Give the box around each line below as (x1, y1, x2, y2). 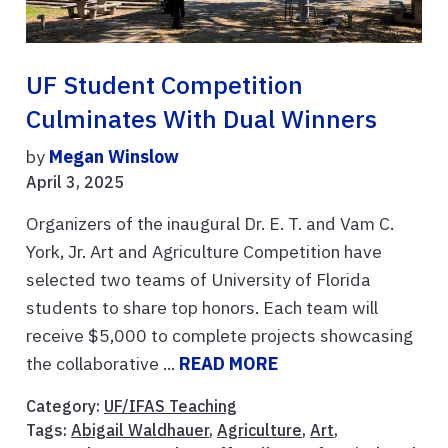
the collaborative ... (26, 352, 179, 376)
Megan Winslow (49, 145, 179, 169)
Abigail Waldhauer (71, 420, 209, 441)
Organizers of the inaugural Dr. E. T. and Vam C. (26, 212, 394, 236)
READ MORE (179, 352, 278, 376)
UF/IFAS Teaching (104, 396, 237, 417)
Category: (26, 396, 104, 417)
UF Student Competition (26, 69, 303, 102)
